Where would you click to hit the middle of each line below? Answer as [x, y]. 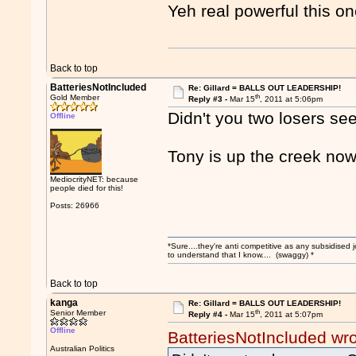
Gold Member [75, 97]
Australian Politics [83, 348]
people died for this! [87, 188]
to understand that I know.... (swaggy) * [241, 255]
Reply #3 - [209, 99]
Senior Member [78, 313]
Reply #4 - [209, 315]
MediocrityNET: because [95, 179]
